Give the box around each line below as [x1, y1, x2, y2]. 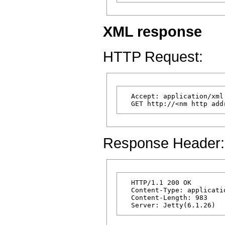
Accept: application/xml [123, 92, 223, 100]
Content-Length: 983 [123, 194, 207, 202]
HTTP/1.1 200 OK [123, 179, 191, 187]
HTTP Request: [103, 48, 203, 65]
